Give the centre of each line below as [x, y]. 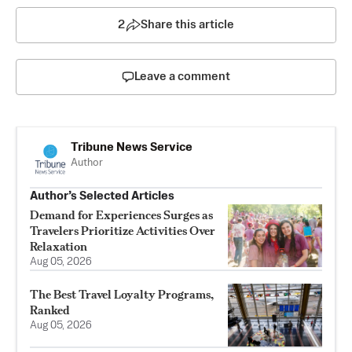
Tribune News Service [132, 147]
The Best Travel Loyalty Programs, [122, 294]
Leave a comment [182, 76]
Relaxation [59, 246]
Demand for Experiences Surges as [121, 214]
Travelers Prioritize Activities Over [123, 230]
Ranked [50, 310]
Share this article [187, 24]
